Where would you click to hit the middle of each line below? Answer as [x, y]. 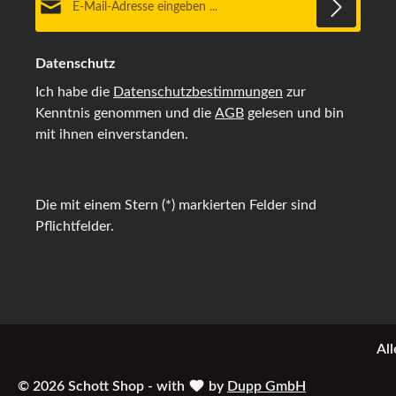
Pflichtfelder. [75, 226]
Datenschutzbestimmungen [198, 91]
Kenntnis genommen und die [125, 113]
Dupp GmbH [266, 386]
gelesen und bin [294, 113]
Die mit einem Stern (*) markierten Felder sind [176, 205]
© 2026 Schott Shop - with [103, 386]
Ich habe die [74, 91]
